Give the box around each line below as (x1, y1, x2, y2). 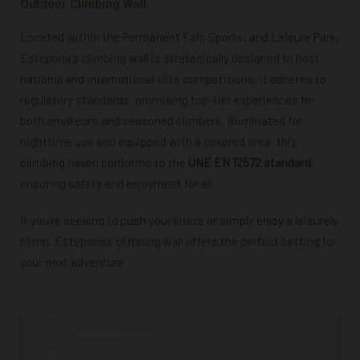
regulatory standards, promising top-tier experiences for (20, 92, 315, 107)
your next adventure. (20, 254, 126, 269)
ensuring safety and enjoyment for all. (20, 175, 215, 190)
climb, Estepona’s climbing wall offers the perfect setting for (20, 233, 337, 248)
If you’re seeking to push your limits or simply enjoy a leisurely (20, 212, 338, 227)
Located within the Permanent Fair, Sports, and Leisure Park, (20, 29, 339, 44)
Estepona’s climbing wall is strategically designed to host (20, 50, 320, 65)
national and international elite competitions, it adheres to (20, 71, 326, 86)
